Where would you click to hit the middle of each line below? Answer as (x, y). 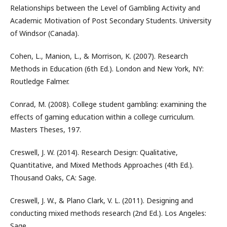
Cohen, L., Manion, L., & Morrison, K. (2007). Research (99, 56)
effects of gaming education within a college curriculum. (102, 117)
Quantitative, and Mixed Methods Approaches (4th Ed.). (102, 165)
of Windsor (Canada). (45, 33)
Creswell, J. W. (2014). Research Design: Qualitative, (94, 152)
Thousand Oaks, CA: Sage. (53, 178)
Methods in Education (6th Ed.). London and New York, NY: (107, 69)
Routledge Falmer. (40, 81)
